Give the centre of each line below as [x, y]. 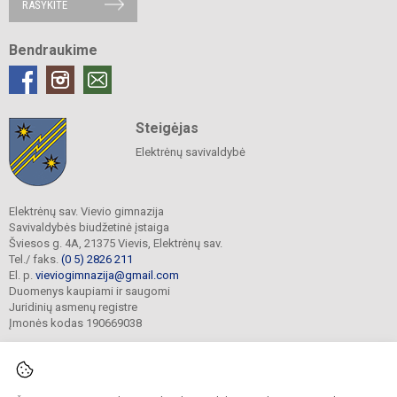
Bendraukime [53, 50]
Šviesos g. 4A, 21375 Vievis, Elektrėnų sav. [116, 243]
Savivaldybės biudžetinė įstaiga [89, 227]
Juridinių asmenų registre [73, 307]
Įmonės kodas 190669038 [75, 323]
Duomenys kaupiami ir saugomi [90, 291]
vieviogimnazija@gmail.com [107, 275]
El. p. [22, 275]
